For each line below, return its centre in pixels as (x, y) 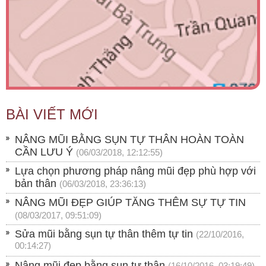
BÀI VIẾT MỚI (52, 114)
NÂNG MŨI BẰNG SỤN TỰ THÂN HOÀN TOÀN (129, 139)
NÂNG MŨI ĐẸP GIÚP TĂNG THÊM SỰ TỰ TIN (130, 202)
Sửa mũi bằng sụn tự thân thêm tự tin (104, 234)
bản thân (36, 183)
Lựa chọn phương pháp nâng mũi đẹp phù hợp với (135, 171)
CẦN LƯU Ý (44, 152)
